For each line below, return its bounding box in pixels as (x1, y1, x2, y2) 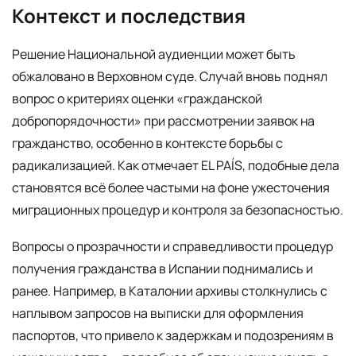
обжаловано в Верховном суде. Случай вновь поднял (12, 68, 327, 86)
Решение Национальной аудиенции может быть (12, 45, 296, 64)
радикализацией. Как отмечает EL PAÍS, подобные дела (12, 157, 339, 175)
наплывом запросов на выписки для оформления (12, 304, 304, 322)
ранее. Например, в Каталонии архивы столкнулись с (12, 281, 327, 300)
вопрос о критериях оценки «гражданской (12, 90, 262, 108)
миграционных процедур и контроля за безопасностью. (12, 201, 343, 219)
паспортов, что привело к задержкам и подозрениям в (12, 326, 334, 344)
